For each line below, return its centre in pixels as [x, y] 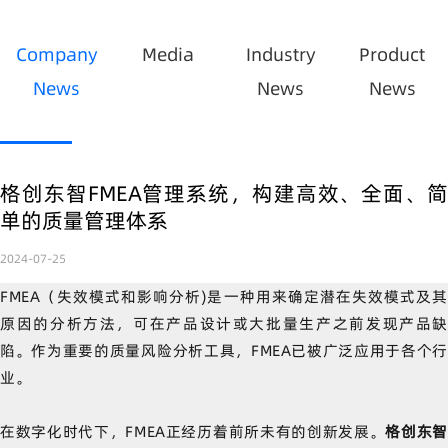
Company [56, 54]
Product [392, 54]
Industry [280, 54]
